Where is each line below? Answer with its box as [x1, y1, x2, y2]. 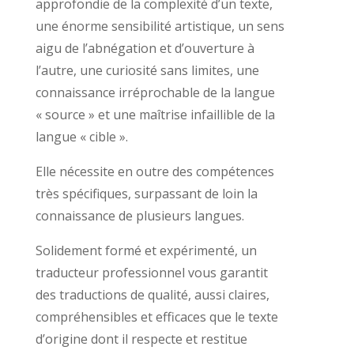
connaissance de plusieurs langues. [35, 206, 244, 224]
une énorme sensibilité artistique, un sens [35, 17, 284, 35]
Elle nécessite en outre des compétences [35, 162, 274, 180]
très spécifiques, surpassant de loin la [35, 184, 258, 202]
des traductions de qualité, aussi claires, [35, 285, 269, 303]
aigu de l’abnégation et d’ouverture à [35, 39, 254, 57]
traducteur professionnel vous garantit [35, 263, 268, 281]
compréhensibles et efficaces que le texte [35, 307, 278, 326]
